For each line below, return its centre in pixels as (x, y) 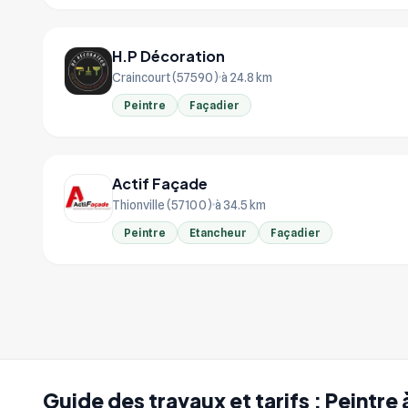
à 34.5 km (240, 204)
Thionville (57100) (162, 204)
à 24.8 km (247, 77)
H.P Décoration (168, 56)
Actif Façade (160, 183)
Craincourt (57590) (165, 77)
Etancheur (218, 232)
